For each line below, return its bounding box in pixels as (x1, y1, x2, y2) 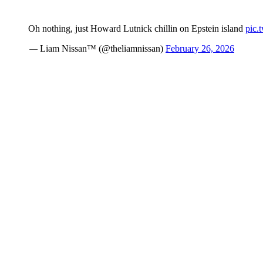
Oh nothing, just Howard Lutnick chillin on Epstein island (28, 23, 245, 33)
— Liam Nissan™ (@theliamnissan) (28, 43, 166, 53)
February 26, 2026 (166, 43, 234, 53)
